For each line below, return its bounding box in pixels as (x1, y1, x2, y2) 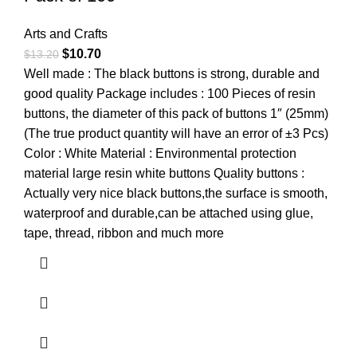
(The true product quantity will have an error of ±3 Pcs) (24, 126, 328, 140)
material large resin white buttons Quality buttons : (24, 166, 304, 180)
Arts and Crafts (24, 26, 108, 41)
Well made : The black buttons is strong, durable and (24, 66, 320, 80)
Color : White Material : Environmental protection (24, 146, 296, 160)
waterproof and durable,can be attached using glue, (24, 206, 313, 220)
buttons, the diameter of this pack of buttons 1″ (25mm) (24, 106, 328, 120)
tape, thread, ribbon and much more (24, 226, 224, 240)
